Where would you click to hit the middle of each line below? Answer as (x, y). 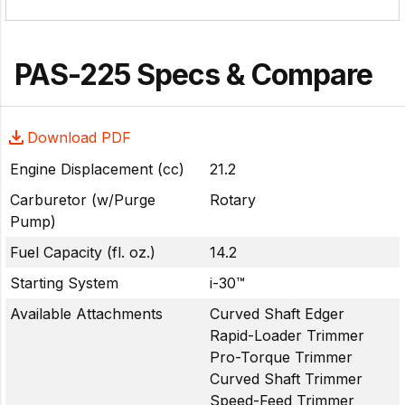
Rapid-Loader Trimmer (287, 335)
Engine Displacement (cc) (97, 169)
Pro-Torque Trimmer (281, 357)
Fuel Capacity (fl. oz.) (83, 252)
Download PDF (79, 137)
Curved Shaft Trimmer (286, 378)
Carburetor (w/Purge (83, 199)
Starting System (64, 283)
